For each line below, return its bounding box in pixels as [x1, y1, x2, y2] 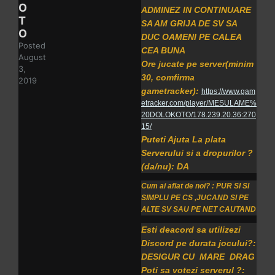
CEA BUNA [141, 45, 185, 56]
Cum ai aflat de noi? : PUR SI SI [141, 182, 249, 191]
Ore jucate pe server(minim [141, 59, 254, 69]
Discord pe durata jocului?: [141, 238, 256, 249]
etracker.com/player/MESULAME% [141, 99, 257, 108]
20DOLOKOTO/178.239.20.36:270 [141, 110, 256, 120]
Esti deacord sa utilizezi [141, 225, 241, 235]
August [18, 52, 46, 63]
